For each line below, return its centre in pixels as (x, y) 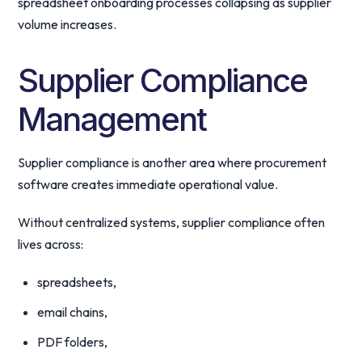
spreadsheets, (77, 282)
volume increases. (67, 24)
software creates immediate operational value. (148, 184)
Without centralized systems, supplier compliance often (172, 222)
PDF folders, (73, 342)
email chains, (73, 312)
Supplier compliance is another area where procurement (173, 162)
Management (112, 119)
